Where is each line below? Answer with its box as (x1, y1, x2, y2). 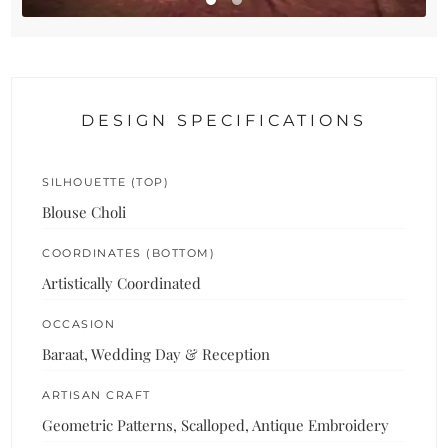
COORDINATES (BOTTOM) (42, 245, 216, 260)
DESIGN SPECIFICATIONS (81, 110, 367, 130)
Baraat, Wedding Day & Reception (42, 343, 271, 364)
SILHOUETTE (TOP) (42, 174, 170, 189)
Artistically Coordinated (42, 272, 202, 293)
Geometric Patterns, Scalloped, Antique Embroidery (42, 414, 390, 435)
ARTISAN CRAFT (42, 387, 151, 402)
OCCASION (42, 316, 116, 331)
